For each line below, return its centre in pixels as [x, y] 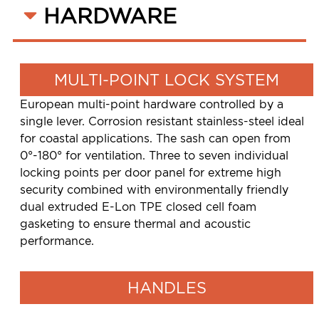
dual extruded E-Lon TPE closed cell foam [138, 206]
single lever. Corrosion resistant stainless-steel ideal [162, 121]
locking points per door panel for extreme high [151, 172]
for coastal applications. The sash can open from [155, 138]
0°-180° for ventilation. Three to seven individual [154, 155]
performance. [57, 241]
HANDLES [167, 287]
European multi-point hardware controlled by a [152, 104]
